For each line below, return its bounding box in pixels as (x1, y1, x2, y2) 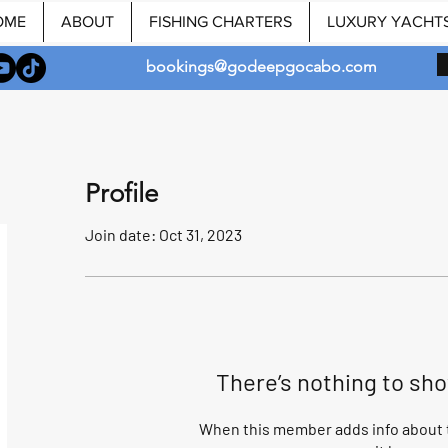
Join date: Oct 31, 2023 (85, 225, 242, 244)
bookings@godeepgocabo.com (146, 57, 377, 76)
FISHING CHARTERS (149, 13, 292, 30)
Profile (85, 178, 158, 209)
